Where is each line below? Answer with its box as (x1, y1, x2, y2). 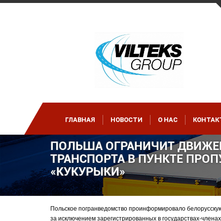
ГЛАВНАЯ (65, 116, 95, 124)
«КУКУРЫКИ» (50, 165, 125, 179)
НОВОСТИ (110, 116, 143, 124)
